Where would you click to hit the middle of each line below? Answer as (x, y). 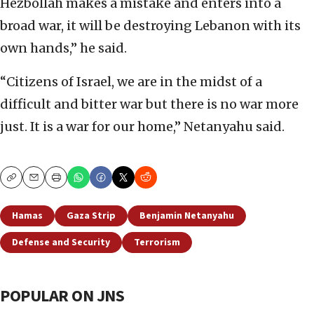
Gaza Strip (91, 216)
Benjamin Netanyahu (187, 216)
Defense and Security (61, 243)
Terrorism (157, 243)
